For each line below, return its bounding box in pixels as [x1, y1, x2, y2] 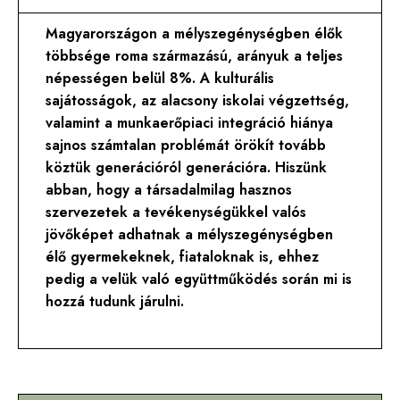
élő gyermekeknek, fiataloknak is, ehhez [46, 246, 320, 268]
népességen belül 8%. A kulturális [46, 68, 275, 89]
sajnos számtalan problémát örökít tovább [46, 135, 327, 156]
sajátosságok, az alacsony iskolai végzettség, [46, 90, 350, 112]
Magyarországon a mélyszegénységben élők [46, 23, 344, 45]
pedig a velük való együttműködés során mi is [46, 269, 353, 290]
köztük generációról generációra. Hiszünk [46, 157, 328, 179]
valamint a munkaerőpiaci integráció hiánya [46, 112, 334, 134]
